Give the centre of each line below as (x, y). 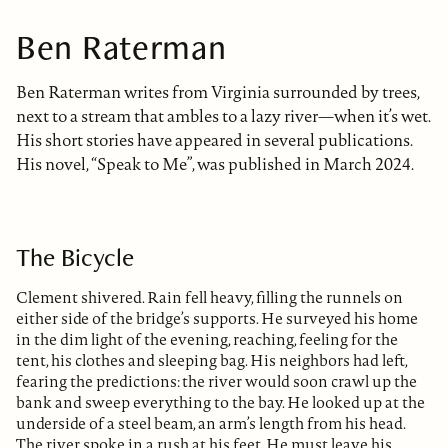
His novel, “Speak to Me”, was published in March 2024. (215, 164)
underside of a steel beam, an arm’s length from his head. (210, 424)
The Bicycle (75, 257)
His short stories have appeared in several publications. (214, 140)
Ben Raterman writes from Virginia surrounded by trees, (217, 92)
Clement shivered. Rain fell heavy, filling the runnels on (209, 298)
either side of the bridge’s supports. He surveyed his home (217, 319)
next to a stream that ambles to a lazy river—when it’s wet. (223, 116)
